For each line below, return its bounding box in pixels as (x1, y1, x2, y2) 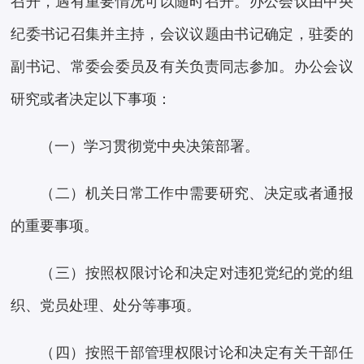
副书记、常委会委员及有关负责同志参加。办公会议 (11, 58, 353, 76)
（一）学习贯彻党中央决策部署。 (40, 138, 260, 155)
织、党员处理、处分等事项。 (11, 297, 201, 314)
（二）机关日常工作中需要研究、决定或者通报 (40, 185, 353, 202)
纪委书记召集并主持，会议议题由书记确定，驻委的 (11, 26, 353, 43)
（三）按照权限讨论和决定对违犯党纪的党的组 (40, 265, 353, 282)
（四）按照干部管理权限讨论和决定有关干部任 (40, 344, 353, 362)
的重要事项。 (11, 218, 99, 235)
